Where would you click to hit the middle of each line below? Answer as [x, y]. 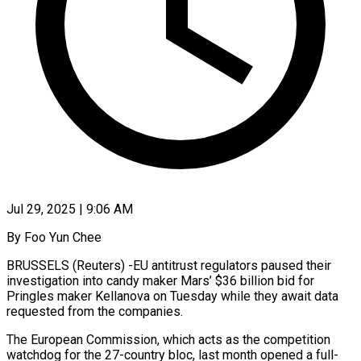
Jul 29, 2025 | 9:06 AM [70, 209]
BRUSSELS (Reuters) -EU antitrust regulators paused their [169, 265]
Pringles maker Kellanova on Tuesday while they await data [172, 296]
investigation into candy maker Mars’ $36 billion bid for [160, 280]
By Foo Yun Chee [54, 237]
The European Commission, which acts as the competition [168, 339]
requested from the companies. [95, 311]
